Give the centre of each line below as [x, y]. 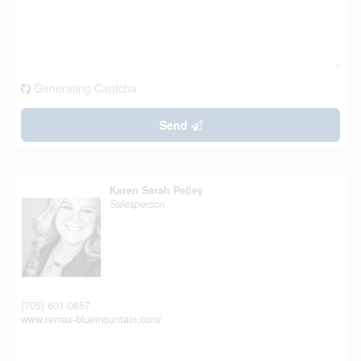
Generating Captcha [85, 88]
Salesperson [137, 204]
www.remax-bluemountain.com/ [91, 319]
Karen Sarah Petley [156, 190]
